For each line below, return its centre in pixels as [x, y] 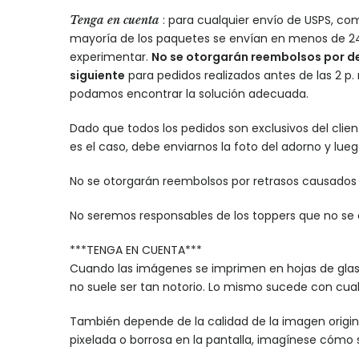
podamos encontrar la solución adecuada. [189, 94]
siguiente [97, 75]
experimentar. [111, 57]
